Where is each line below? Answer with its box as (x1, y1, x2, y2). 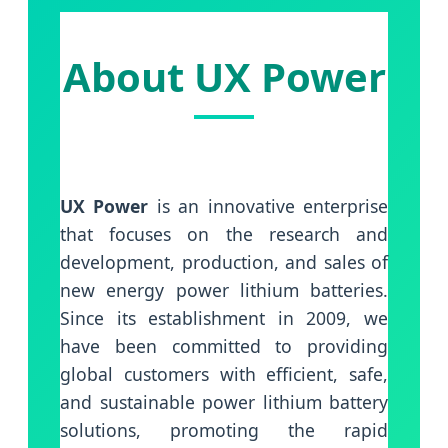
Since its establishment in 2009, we (60, 306, 388, 331)
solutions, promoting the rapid (60, 418, 388, 443)
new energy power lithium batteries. (60, 278, 388, 303)
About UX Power (62, 48, 386, 104)
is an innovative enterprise (148, 194, 389, 219)
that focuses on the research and (60, 222, 388, 247)
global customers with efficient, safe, (60, 362, 388, 387)
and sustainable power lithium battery (60, 390, 388, 415)
